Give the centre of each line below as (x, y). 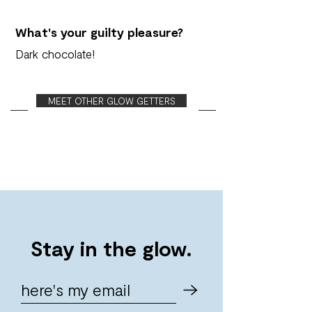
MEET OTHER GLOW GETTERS (111, 101)
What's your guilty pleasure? (99, 32)
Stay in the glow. (111, 248)
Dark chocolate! (55, 54)
